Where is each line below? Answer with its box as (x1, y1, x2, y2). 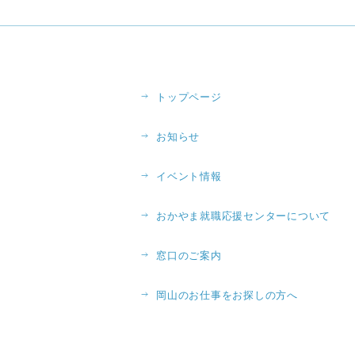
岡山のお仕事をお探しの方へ (156, 289, 298, 301)
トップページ (156, 91, 222, 103)
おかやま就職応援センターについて (156, 210, 330, 222)
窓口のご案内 (156, 250, 222, 261)
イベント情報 (156, 170, 222, 182)
